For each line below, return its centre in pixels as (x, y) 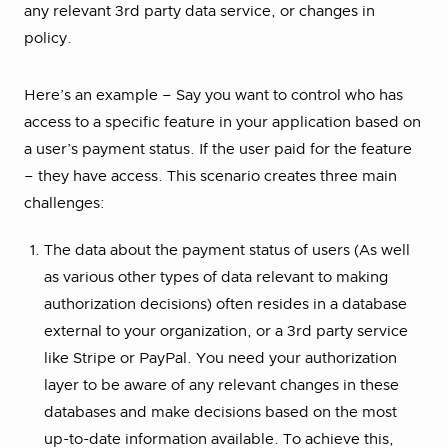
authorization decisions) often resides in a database (225, 305)
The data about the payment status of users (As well (227, 251)
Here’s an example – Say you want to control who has (213, 96)
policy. (50, 39)
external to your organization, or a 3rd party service (226, 332)
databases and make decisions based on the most (220, 413)
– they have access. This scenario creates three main (210, 177)
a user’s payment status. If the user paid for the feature (218, 150)
